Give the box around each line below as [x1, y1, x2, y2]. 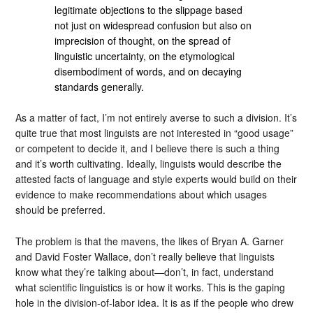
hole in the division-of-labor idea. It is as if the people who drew [15, 296, 294, 310]
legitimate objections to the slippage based [54, 2, 243, 17]
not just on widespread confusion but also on [54, 17, 252, 32]
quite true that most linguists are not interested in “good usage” [15, 126, 294, 140]
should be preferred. [15, 203, 106, 217]
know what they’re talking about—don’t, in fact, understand [15, 265, 275, 279]
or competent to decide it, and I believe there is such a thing [15, 141, 280, 156]
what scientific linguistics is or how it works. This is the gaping [15, 280, 286, 294]
